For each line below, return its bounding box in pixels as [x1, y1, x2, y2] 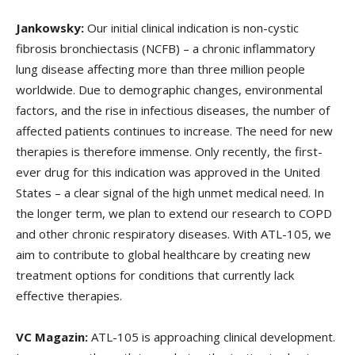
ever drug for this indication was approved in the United [16, 163, 320, 180]
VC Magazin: [16, 328, 88, 345]
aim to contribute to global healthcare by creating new [16, 246, 311, 262]
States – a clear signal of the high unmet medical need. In [16, 184, 324, 200]
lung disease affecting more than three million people [16, 60, 305, 77]
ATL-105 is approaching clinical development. [88, 328, 335, 345]
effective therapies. [16, 287, 122, 303]
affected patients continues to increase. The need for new [16, 122, 333, 139]
